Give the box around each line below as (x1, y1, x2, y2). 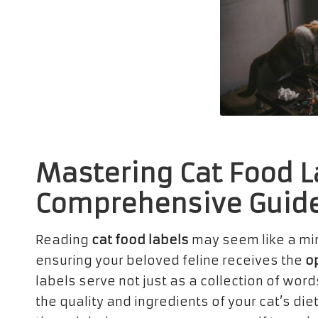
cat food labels (92, 232, 189, 248)
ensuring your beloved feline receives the (35, 253, 305, 268)
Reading (35, 232, 92, 248)
